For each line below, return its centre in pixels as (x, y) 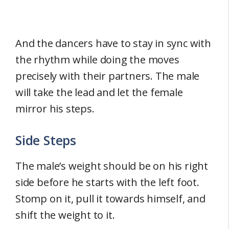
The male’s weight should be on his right (112, 166)
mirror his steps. (55, 108)
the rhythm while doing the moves (97, 59)
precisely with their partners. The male (108, 76)
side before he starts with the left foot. (107, 182)
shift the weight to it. (66, 215)
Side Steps (46, 140)
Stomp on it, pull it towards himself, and (110, 198)
